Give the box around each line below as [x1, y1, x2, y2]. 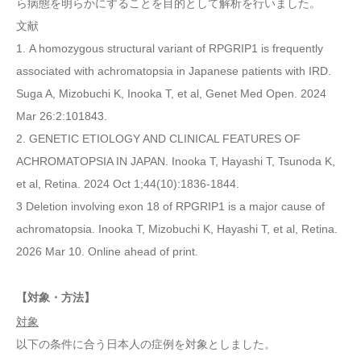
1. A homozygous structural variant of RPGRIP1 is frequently [16, 42, 323, 56]
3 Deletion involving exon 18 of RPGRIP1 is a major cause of [16, 200, 325, 214]
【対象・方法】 [16, 291, 95, 305]
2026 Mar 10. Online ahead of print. [16, 245, 198, 259]
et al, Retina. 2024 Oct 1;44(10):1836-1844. [16, 177, 239, 191]
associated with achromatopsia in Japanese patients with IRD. [16, 64, 331, 78]
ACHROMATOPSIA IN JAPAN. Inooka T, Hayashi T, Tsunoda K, [16, 155, 335, 168]
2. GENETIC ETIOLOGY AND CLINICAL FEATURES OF [16, 132, 301, 146]
